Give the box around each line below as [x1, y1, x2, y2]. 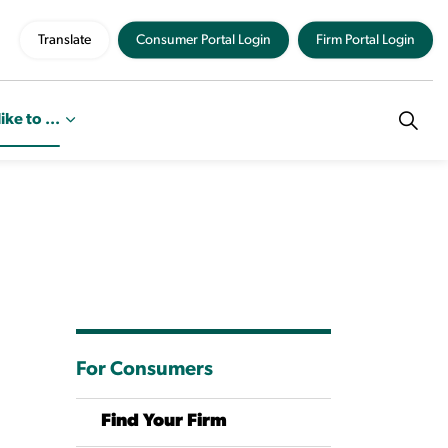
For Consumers [76, 360, 213, 380]
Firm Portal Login [316, 32, 415, 48]
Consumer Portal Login [136, 32, 271, 48]
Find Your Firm [101, 412, 227, 431]
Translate [38, 32, 91, 48]
